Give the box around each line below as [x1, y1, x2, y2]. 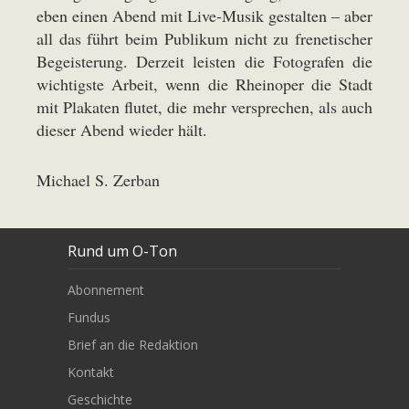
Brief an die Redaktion [68, 335, 198, 353]
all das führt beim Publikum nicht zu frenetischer [37, 26, 372, 49]
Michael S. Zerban [37, 168, 160, 191]
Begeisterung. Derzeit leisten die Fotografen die [37, 49, 372, 72]
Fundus [68, 308, 110, 326]
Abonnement [68, 280, 144, 299]
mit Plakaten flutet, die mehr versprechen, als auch [37, 95, 372, 118]
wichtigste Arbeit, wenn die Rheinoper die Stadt [37, 72, 372, 95]
